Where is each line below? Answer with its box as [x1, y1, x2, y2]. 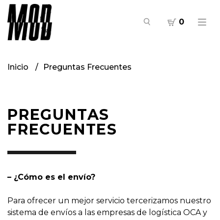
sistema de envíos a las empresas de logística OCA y [7, 208, 207, 217]
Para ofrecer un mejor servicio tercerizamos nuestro [7, 196, 211, 205]
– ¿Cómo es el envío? [7, 172, 98, 182]
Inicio [7, 62, 30, 72]
